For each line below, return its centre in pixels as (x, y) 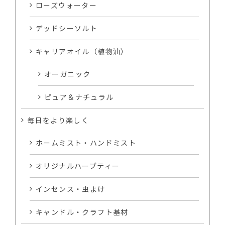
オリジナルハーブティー (78, 165)
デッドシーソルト (67, 28)
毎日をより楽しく (58, 120)
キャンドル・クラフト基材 (82, 212)
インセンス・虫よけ (71, 189)
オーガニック (68, 74)
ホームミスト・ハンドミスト (86, 142)
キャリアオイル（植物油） (82, 51)
